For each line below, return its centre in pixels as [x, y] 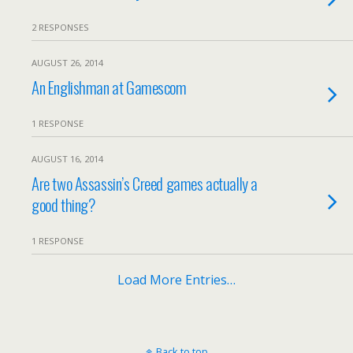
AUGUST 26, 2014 [67, 63]
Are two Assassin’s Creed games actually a [145, 183]
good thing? [63, 204]
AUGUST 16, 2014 [67, 159]
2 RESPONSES [60, 27]
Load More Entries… [176, 280]
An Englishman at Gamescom [109, 87]
